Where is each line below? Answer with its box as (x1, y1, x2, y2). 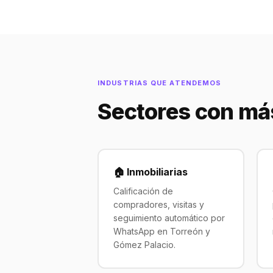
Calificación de (113, 185, 173, 196)
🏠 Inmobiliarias (113, 165, 188, 178)
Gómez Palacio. (113, 239, 175, 250)
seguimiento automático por (113, 212, 225, 223)
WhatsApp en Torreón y (113, 225, 210, 236)
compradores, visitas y (113, 199, 204, 210)
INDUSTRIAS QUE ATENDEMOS (97, 79, 222, 87)
